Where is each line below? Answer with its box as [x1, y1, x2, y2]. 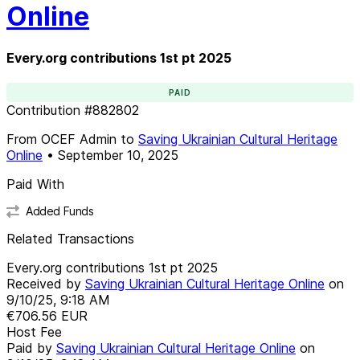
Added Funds [26, 203, 94, 218]
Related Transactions [6, 230, 134, 247]
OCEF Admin [41, 130, 117, 147]
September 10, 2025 [58, 146, 178, 163]
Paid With [6, 175, 64, 192]
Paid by [6, 339, 56, 356]
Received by [6, 275, 85, 292]
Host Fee [6, 323, 62, 340]
